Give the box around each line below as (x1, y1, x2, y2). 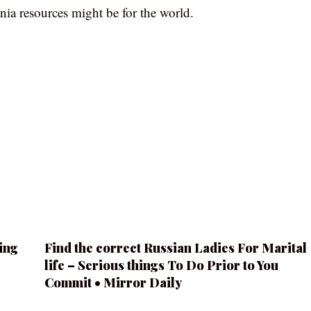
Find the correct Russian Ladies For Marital (44, 239, 307, 256)
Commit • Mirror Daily (44, 274, 182, 291)
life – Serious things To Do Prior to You (44, 257, 278, 274)
